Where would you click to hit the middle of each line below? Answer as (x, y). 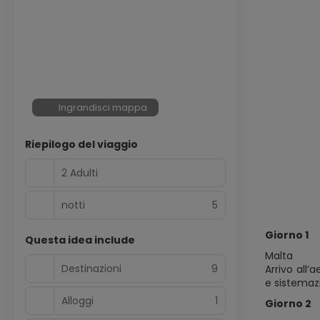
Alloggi (77, 300)
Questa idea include (80, 240)
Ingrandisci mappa (103, 107)
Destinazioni (91, 268)
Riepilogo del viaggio (81, 144)
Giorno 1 (287, 235)
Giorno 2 (288, 304)
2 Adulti (80, 172)
